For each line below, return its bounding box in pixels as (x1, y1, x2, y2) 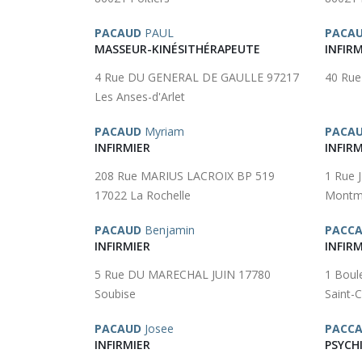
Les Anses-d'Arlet (95, 89, 185, 104)
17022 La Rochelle (95, 187, 191, 203)
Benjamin (141, 222, 195, 238)
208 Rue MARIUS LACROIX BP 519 (95, 168, 275, 183)
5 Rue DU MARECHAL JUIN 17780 (95, 267, 271, 282)
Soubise (95, 286, 136, 301)
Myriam (141, 124, 184, 139)
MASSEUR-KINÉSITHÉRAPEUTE (95, 41, 260, 57)
